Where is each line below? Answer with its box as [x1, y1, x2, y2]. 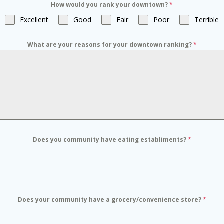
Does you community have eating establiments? [32, 135, 188, 144]
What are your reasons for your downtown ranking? [27, 40, 193, 49]
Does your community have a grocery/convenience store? [17, 195, 203, 204]
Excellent [20, 15, 48, 24]
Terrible [194, 15, 219, 24]
